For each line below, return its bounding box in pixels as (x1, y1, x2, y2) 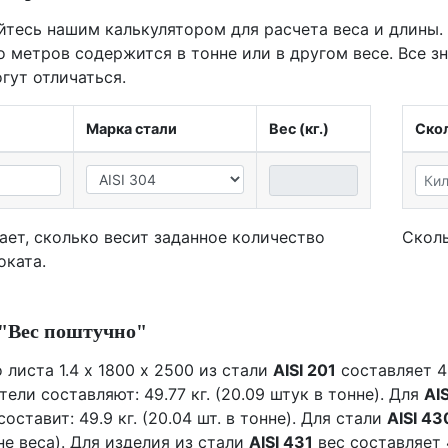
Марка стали (86, 120, 177, 138)
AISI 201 (273, 360, 336, 381)
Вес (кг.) (269, 120, 329, 138)
